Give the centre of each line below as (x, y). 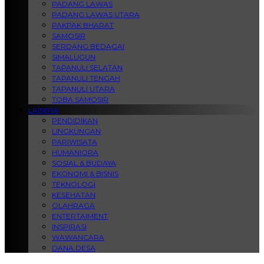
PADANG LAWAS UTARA (96, 14)
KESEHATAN (74, 195)
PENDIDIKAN (75, 121)
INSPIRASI (69, 227)
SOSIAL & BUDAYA (84, 163)
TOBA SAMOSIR (80, 99)
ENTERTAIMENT (80, 216)
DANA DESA (74, 248)
